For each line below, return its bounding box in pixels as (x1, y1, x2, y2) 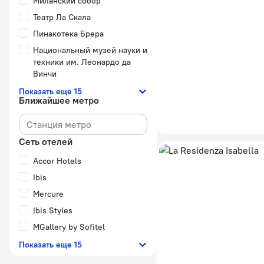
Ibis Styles (33, 205, 72, 216)
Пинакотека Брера (33, 28, 104, 39)
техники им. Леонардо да (33, 57, 131, 67)
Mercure (33, 189, 64, 199)
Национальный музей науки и (33, 45, 147, 55)
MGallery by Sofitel (33, 222, 105, 232)
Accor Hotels (33, 156, 81, 166)
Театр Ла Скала (33, 12, 91, 22)
